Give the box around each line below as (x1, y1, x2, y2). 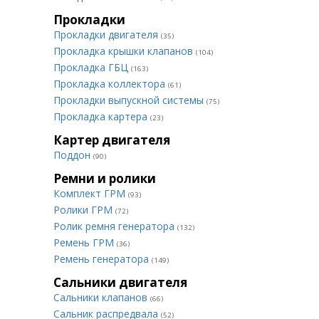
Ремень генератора (53, 252, 152, 266)
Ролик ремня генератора (53, 219, 177, 233)
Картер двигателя (53, 132, 170, 148)
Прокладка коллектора (53, 77, 168, 90)
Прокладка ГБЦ (53, 61, 131, 74)
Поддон (53, 148, 93, 162)
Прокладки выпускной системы (53, 93, 206, 107)
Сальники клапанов (53, 291, 150, 304)
